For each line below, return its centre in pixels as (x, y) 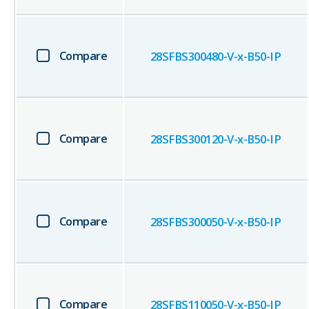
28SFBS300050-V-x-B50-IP (216, 222)
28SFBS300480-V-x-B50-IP (216, 57)
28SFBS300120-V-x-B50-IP (216, 139)
